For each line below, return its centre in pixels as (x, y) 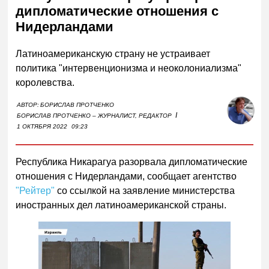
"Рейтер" (35, 190)
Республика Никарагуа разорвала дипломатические (132, 162)
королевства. (45, 82)
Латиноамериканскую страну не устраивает (113, 53)
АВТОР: (28, 104)
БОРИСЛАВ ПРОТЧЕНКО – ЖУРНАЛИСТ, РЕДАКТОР (95, 115)
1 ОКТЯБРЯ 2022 (42, 126)
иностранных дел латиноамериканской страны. (121, 205)
